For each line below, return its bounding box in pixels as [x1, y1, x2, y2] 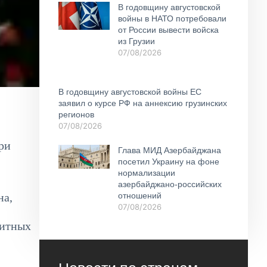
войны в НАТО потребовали [117, 13, 226, 23]
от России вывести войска [117, 24, 219, 35]
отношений [117, 190, 162, 200]
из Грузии [117, 36, 155, 46]
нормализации [117, 167, 175, 178]
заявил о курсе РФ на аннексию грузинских [58, 98, 227, 108]
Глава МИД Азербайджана [117, 145, 221, 155]
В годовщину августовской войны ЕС [58, 86, 201, 97]
